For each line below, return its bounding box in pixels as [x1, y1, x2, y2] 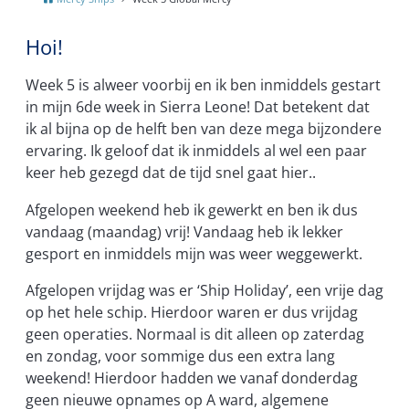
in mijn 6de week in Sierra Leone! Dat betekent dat [26, 97, 370, 118]
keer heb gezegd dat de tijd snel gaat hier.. [26, 163, 316, 184]
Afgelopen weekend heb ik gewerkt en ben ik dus [26, 199, 358, 220]
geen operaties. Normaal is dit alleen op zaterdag [26, 323, 364, 344]
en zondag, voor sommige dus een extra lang [26, 345, 335, 366]
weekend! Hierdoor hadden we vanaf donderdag [26, 367, 358, 388]
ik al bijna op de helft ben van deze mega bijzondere [26, 119, 382, 140]
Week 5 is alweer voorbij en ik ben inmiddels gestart [26, 75, 381, 96]
